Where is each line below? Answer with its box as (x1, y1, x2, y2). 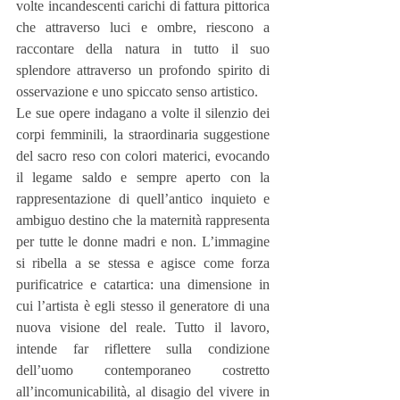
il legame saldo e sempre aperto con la (16, 169, 270, 185)
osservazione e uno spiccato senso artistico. (16, 83, 258, 99)
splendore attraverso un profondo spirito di (16, 62, 270, 78)
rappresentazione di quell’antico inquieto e (16, 190, 270, 206)
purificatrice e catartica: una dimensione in (16, 276, 270, 292)
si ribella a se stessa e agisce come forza (16, 254, 270, 271)
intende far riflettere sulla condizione (16, 340, 270, 356)
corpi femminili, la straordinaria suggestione (16, 126, 270, 142)
